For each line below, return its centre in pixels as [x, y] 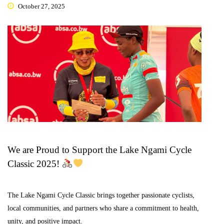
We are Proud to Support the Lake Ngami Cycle [99, 149]
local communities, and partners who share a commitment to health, [103, 208]
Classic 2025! [35, 163]
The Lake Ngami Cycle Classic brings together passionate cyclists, [101, 195]
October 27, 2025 [41, 6]
